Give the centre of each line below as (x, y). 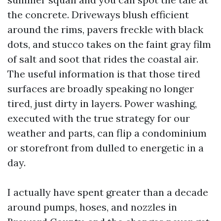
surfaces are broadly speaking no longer (101, 89)
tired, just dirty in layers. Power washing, (102, 103)
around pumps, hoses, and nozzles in (92, 207)
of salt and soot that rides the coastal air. (103, 59)
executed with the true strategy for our (99, 118)
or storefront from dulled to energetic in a (106, 148)
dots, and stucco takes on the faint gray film (109, 44)
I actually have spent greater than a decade (108, 192)
